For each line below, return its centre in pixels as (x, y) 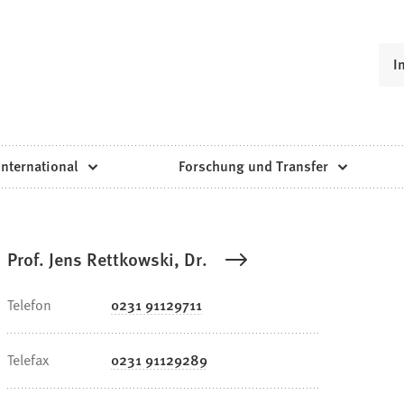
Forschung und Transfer (253, 166)
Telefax (28, 359)
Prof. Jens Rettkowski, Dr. (107, 259)
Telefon (29, 304)
